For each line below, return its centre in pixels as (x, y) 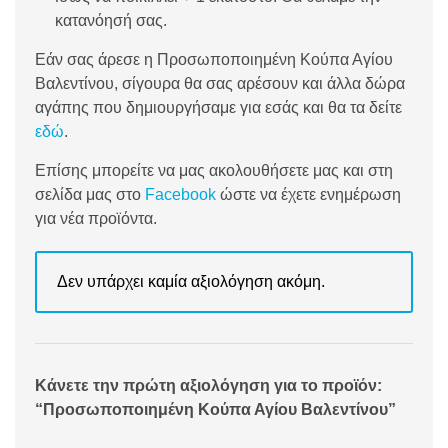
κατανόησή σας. (111, 21)
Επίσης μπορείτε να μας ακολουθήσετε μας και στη (214, 171)
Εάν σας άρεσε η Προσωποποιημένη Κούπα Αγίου (214, 60)
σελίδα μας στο (90, 195)
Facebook (180, 195)
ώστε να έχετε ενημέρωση (308, 195)
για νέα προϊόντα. (96, 219)
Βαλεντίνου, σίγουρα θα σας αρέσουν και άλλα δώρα (220, 84)
